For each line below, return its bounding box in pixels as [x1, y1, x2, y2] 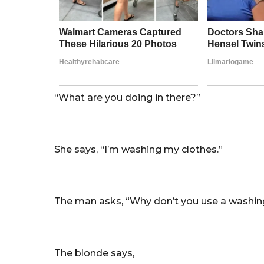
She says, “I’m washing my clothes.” [54, 143, 223, 155]
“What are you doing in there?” [54, 91, 200, 103]
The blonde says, [54, 247, 134, 259]
